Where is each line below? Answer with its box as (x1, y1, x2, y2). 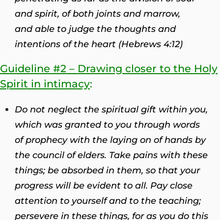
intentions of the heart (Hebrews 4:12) (15, 38, 183, 50)
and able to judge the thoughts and (15, 23, 176, 34)
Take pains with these (107, 149, 208, 161)
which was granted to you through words (15, 119, 200, 130)
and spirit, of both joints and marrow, (15, 8, 180, 19)
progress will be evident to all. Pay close (15, 180, 192, 191)
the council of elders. (15, 149, 107, 161)
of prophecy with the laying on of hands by (15, 134, 206, 145)
